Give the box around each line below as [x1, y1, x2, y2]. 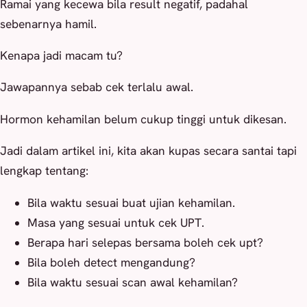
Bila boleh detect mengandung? [27, 254, 195, 270]
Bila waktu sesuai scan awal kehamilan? [27, 274, 238, 290]
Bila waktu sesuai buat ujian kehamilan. [27, 195, 235, 210]
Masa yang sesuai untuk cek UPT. [27, 214, 204, 230]
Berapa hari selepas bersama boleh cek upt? [27, 234, 263, 250]
